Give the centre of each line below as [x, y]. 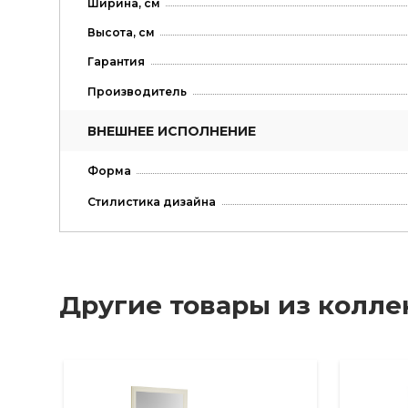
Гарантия [116, 61]
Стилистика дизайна [151, 201]
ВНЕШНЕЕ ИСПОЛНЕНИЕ [171, 132]
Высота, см [121, 32]
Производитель [137, 92]
